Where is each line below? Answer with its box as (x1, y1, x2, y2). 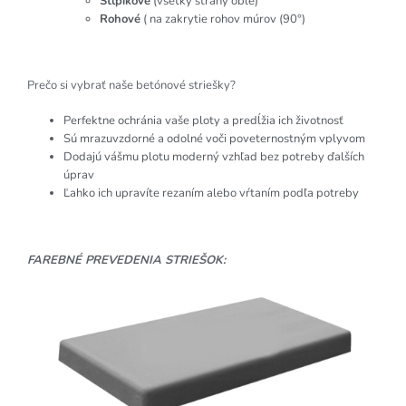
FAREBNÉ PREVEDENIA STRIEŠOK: (27, 252, 226, 269)
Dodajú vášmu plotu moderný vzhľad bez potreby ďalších (63, 149, 364, 166)
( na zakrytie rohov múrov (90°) (140, 11, 305, 28)
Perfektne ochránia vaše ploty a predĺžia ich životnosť (63, 112, 343, 130)
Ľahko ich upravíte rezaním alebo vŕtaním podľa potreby (63, 185, 359, 202)
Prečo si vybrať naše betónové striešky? (27, 77, 236, 94)
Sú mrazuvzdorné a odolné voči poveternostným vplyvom (63, 130, 365, 148)
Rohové (100, 11, 140, 28)
